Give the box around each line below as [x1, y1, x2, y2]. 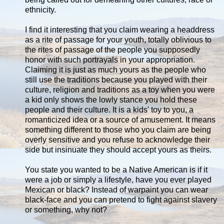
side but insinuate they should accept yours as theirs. [25, 145, 211, 154]
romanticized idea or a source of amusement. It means [25, 115, 215, 124]
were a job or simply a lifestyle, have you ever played [25, 175, 211, 184]
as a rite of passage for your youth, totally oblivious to [25, 35, 211, 44]
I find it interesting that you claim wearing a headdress [25, 25, 214, 34]
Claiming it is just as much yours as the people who [25, 65, 206, 74]
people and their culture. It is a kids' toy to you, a [25, 105, 193, 114]
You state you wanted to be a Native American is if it [25, 165, 207, 174]
